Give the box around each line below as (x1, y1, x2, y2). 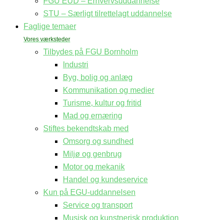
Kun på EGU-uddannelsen (43, 188, 136, 196)
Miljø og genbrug (63, 149, 122, 158)
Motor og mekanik (63, 162, 125, 171)
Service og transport (63, 200, 133, 209)
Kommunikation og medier (63, 85, 154, 94)
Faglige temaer (24, 22, 76, 30)
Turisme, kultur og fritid (63, 98, 141, 107)
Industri (63, 60, 88, 69)
